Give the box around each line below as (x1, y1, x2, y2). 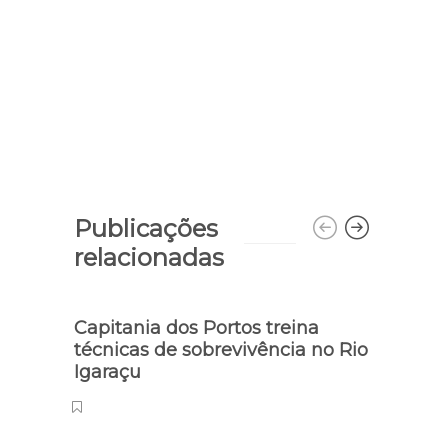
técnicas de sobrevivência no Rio (74, 338, 368, 361)
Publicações (74, 213, 218, 243)
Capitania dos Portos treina (74, 316, 319, 339)
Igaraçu (74, 360, 146, 383)
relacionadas (74, 242, 224, 272)
